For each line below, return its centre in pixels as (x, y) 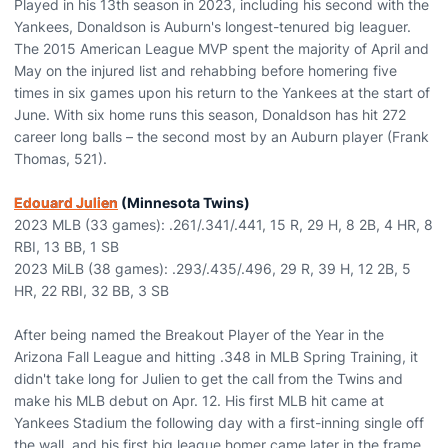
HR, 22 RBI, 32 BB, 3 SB (91, 290)
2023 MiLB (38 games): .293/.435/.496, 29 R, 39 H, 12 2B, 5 (212, 268)
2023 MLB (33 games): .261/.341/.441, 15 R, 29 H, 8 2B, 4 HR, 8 (223, 224)
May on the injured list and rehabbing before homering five (205, 70)
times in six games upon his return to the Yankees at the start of (222, 92)
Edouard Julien (66, 202)
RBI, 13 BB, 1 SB (66, 246)
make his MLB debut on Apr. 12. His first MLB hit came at (199, 400)
